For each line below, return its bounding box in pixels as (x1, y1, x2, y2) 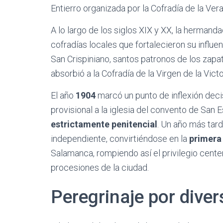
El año (51, 90, 76, 101)
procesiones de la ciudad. (51, 162, 149, 173)
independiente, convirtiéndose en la (51, 133, 189, 144)
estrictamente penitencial (51, 119, 157, 130)
